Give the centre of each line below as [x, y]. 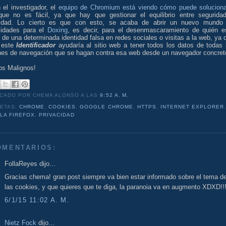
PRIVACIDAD [57, 115]
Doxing [57, 30]
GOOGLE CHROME [106, 107]
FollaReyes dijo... [30, 163]
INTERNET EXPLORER [192, 107]
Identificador [36, 45]
